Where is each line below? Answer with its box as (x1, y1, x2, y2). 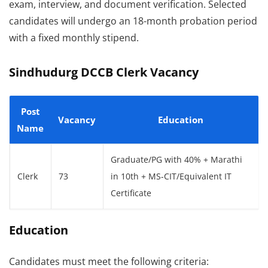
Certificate (111, 188, 151, 199)
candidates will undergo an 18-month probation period (9, 14, 257, 28)
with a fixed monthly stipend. (9, 31, 139, 44)
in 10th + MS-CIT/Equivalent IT (111, 171, 232, 182)
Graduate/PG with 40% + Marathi (111, 154, 242, 165)
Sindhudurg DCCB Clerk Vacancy (9, 64, 199, 80)
